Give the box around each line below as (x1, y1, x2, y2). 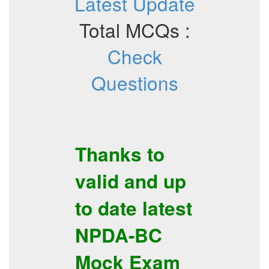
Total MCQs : (79, 16, 190, 43)
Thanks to (75, 141, 165, 168)
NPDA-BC (75, 222, 162, 249)
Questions (91, 69, 178, 96)
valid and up (75, 168, 186, 195)
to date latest (75, 195, 192, 222)
